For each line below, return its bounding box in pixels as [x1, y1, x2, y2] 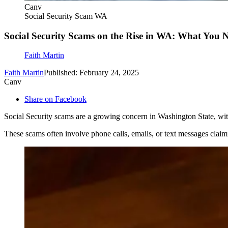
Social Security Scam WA [24, 12, 107, 20]
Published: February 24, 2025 [44, 68, 139, 77]
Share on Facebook [24, 95, 87, 104]
